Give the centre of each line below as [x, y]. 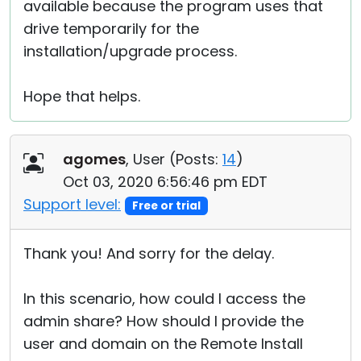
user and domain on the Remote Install [163, 344]
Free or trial [166, 206]
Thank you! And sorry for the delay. [149, 253]
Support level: [72, 204]
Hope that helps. [82, 96]
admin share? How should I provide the [164, 321]
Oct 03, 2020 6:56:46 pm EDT [165, 182]
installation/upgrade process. [130, 51]
